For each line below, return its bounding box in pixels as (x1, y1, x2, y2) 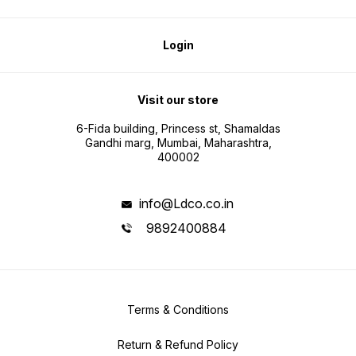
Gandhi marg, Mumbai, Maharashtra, (84, 136, 272, 150)
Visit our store (137, 93, 219, 107)
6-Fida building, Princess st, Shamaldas (75, 122, 281, 136)
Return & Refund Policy (118, 337, 238, 351)
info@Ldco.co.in (138, 195, 234, 212)
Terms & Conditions (127, 302, 229, 316)
